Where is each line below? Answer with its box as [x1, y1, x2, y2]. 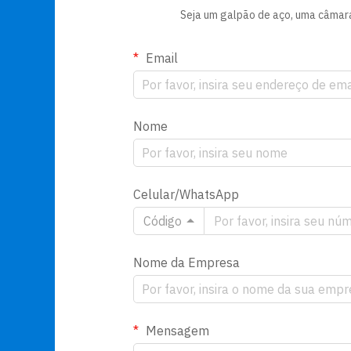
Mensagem [143, 323, 209, 338]
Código [143, 213, 182, 229]
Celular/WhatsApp [133, 186, 239, 202]
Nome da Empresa [133, 255, 240, 270]
